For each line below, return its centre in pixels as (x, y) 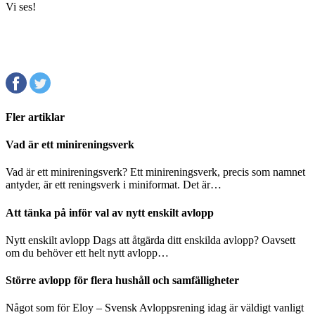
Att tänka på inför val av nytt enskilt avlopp (110, 212)
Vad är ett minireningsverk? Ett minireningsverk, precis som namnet (155, 172)
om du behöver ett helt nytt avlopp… (87, 252)
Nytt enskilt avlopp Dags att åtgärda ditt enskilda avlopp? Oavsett (150, 240)
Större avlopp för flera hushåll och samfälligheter (122, 281)
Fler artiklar (35, 117)
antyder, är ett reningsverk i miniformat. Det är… (114, 185)
